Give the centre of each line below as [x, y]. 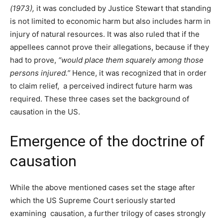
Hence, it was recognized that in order [139, 73]
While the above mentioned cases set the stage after [103, 188]
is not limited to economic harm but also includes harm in [110, 21]
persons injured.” [41, 73]
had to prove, [34, 60]
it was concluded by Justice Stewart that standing [124, 8]
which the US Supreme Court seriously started [93, 201]
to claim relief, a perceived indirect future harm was [101, 86]
